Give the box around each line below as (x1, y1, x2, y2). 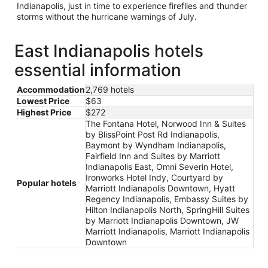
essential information (14, 60, 181, 81)
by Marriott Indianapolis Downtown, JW (86, 215, 239, 226)
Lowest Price (17, 96, 69, 106)
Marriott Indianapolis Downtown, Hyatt (86, 183, 235, 194)
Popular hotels (17, 178, 77, 188)
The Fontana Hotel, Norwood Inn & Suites (86, 118, 246, 129)
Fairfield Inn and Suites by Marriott (86, 151, 220, 162)
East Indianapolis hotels (14, 41, 203, 62)
